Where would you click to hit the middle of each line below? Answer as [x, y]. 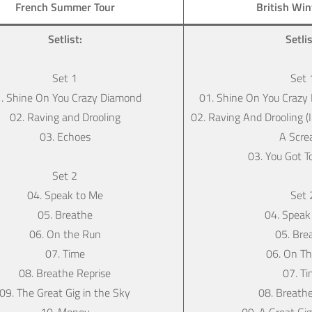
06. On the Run [65, 234]
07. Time [65, 253]
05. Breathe [65, 214]
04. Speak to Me [65, 195]
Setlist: [65, 39]
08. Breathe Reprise [65, 273]
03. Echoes [65, 136]
